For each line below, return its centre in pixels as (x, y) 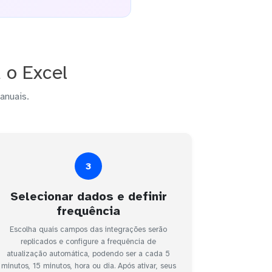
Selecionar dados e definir (88, 197)
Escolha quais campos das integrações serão (89, 230)
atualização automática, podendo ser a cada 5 (89, 254)
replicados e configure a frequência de (89, 242)
